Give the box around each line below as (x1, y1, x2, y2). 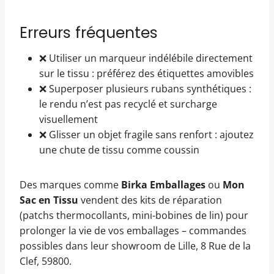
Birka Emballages (121, 177, 206, 191)
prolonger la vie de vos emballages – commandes (20, 223, 246, 237)
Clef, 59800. (20, 254, 72, 268)
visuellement (39, 112, 98, 126)
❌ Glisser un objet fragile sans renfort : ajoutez (39, 127, 254, 141)
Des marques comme (20, 177, 121, 191)
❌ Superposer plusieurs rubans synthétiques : (39, 81, 251, 95)
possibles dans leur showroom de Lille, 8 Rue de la (20, 239, 251, 253)
